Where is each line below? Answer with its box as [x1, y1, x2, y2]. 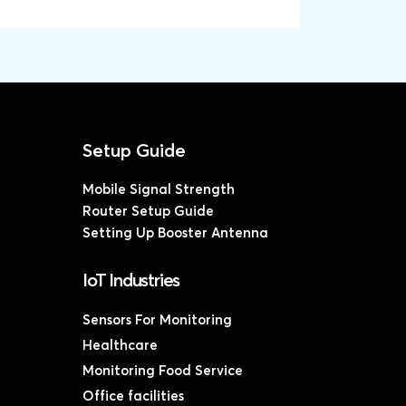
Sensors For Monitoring [82, 314, 232, 327]
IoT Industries [82, 272, 180, 290]
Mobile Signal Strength [82, 183, 235, 197]
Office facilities [82, 390, 184, 403]
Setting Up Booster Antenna [82, 227, 268, 240]
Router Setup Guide [82, 205, 214, 218]
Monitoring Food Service [82, 364, 243, 378]
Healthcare [82, 339, 158, 353]
